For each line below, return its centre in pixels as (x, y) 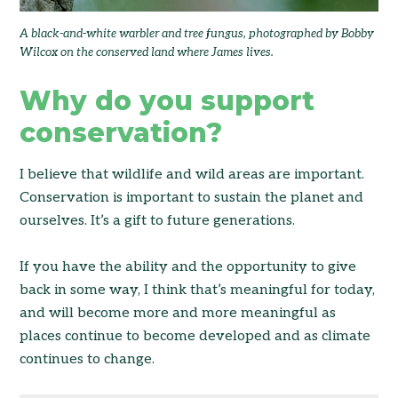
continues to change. (88, 359)
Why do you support (167, 100)
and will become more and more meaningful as (178, 313)
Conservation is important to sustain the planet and (192, 197)
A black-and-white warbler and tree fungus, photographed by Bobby (197, 33)
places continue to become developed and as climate (195, 336)
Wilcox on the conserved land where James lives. (147, 52)
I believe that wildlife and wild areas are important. (192, 174)
